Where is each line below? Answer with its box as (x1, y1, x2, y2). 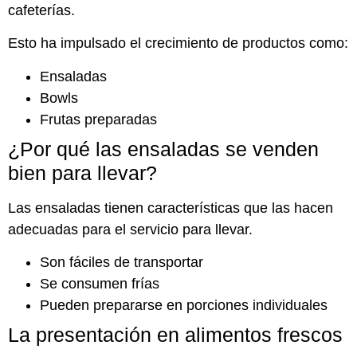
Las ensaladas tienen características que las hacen (8, 199, 333, 216)
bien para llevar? (8, 161, 157, 184)
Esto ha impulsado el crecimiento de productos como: (8, 35, 348, 52)
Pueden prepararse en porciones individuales (40, 297, 328, 314)
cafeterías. (8, 2, 75, 18)
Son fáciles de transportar (40, 254, 203, 271)
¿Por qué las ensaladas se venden (8, 137, 319, 160)
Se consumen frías (40, 276, 159, 292)
